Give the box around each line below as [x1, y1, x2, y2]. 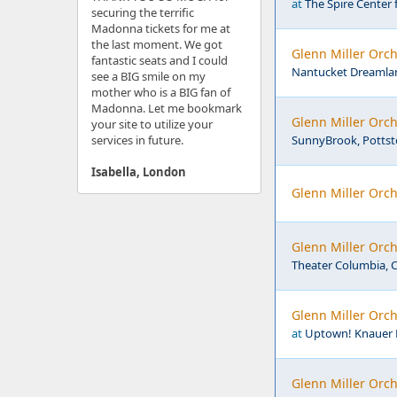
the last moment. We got [91, 36, 222, 52]
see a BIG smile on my [91, 68, 206, 84]
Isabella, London [91, 164, 186, 180]
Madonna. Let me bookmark [91, 100, 242, 116]
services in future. [91, 132, 183, 148]
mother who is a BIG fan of [91, 84, 230, 100]
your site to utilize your [91, 116, 213, 132]
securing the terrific [91, 4, 194, 20]
